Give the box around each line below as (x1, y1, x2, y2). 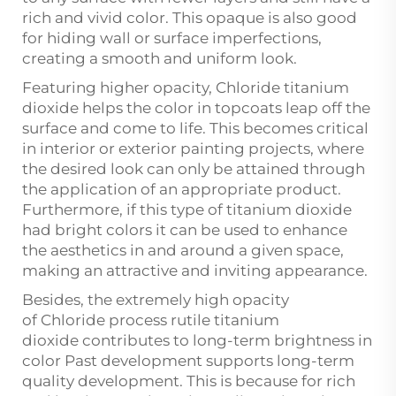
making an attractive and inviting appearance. (22, 262, 371, 280)
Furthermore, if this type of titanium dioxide (22, 201, 352, 219)
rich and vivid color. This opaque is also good (22, 9, 357, 27)
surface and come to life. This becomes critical (22, 119, 369, 138)
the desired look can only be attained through (22, 160, 365, 179)
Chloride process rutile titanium (41, 311, 279, 330)
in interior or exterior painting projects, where (22, 140, 364, 158)
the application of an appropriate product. (22, 180, 341, 199)
